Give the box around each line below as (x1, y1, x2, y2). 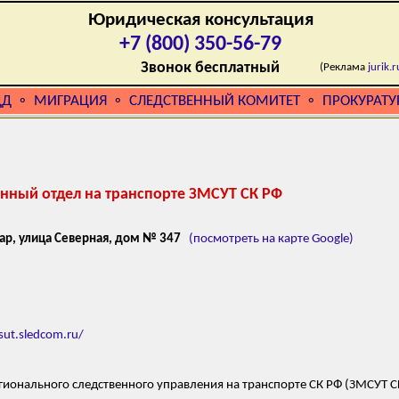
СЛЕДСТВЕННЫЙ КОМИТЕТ (129, 94, 300, 109)
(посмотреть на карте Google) (189, 232, 354, 247)
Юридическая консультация (87, 11, 313, 29)
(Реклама (320, 61, 368, 73)
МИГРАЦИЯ (34, 94, 107, 109)
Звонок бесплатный (141, 60, 280, 77)
